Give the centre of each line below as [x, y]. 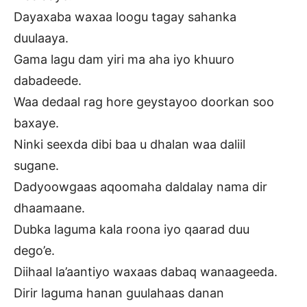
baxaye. [36, 123]
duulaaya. [41, 38]
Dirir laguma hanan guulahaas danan [119, 293]
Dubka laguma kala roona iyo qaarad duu [132, 229]
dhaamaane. [49, 208]
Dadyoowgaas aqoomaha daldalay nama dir [140, 186]
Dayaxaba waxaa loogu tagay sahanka [125, 16]
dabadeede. [48, 80]
